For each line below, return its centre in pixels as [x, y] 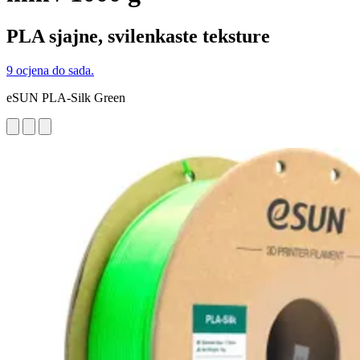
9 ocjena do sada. [50, 70]
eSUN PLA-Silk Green [66, 97]
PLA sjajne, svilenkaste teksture [138, 36]
